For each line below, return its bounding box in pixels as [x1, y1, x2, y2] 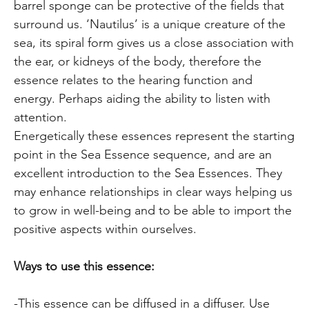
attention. [14, 109, 68, 125]
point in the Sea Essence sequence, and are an [14, 146, 272, 162]
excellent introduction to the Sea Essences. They [14, 165, 283, 181]
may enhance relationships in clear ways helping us [14, 183, 293, 199]
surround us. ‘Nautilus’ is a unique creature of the [14, 16, 286, 32]
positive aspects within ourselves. [14, 221, 197, 237]
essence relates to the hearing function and [14, 72, 253, 88]
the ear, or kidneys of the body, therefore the [14, 53, 262, 69]
